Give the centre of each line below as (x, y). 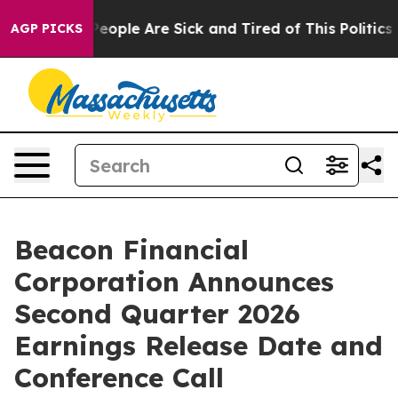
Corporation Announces (174, 282)
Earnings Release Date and (199, 346)
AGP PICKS (47, 28)
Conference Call (119, 378)
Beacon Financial (131, 250)
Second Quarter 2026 (157, 314)
